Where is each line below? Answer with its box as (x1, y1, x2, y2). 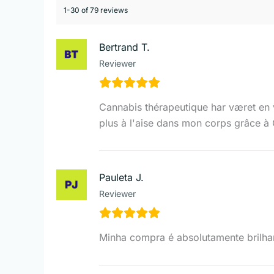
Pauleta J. (99, 171, 144, 183)
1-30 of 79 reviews (64, 5, 128, 15)
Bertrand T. (99, 40, 150, 53)
